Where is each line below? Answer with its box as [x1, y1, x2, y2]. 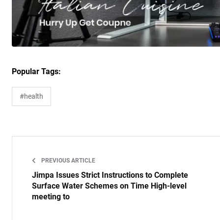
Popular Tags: [12, 67, 61, 77]
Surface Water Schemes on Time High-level [32, 181, 187, 191]
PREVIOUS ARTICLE [40, 157, 95, 165]
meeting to [32, 192, 70, 202]
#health [20, 92, 43, 101]
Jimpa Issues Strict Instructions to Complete [32, 170, 188, 180]
